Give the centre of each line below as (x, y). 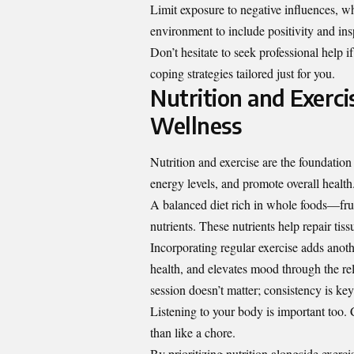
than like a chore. (193, 332)
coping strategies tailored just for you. (243, 73)
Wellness (196, 126)
